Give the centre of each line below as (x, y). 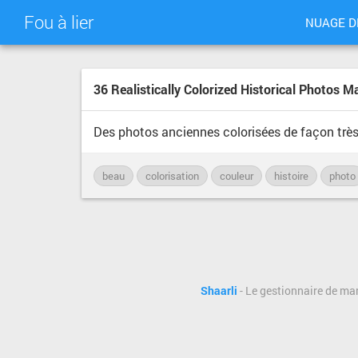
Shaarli (219, 291)
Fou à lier (59, 22)
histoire (291, 176)
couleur (237, 176)
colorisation (172, 176)
